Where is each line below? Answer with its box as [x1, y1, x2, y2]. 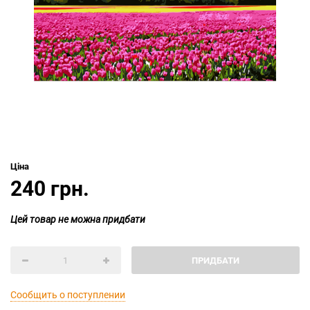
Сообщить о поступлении [10, 288, 125, 301]
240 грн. [10, 174, 89, 202]
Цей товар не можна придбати [10, 212, 145, 226]
